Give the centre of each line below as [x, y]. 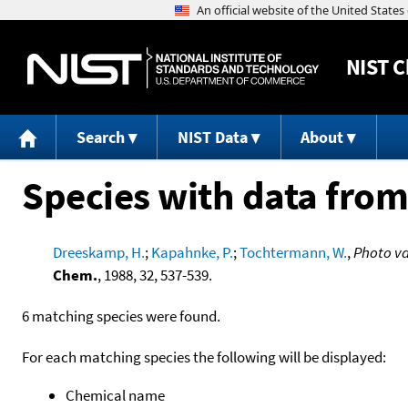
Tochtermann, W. [293, 252]
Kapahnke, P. [192, 252]
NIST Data [212, 138]
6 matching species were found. [121, 316]
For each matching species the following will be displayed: [204, 357]
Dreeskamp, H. [98, 252]
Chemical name [115, 395]
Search [100, 138]
